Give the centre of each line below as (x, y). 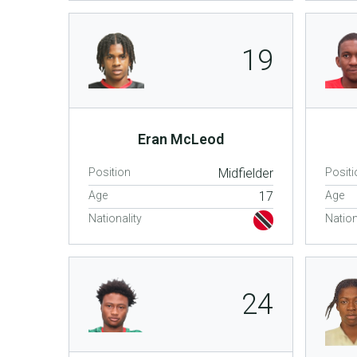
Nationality (115, 218)
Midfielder (245, 173)
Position (110, 172)
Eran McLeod (180, 139)
